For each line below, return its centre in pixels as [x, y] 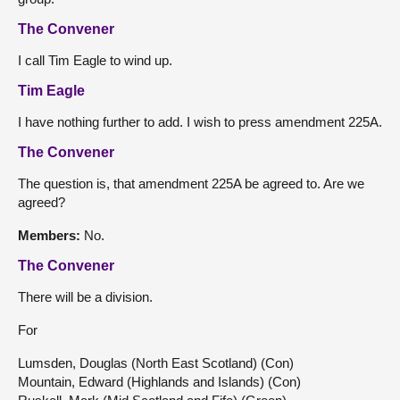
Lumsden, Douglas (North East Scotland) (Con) [156, 362]
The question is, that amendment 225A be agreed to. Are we [191, 183]
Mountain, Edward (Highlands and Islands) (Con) [159, 381]
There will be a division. [85, 296]
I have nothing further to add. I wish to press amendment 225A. [200, 121]
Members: [51, 235]
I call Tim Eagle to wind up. [95, 60]
